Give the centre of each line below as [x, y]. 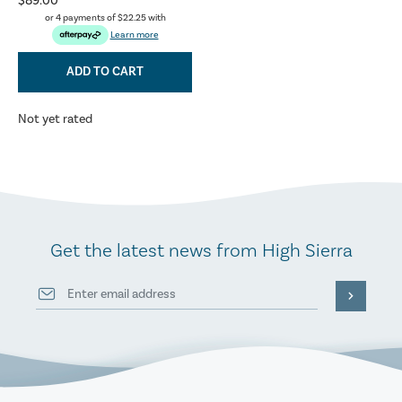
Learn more [134, 34]
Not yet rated [55, 119]
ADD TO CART [105, 72]
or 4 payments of [81, 18]
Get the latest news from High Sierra [201, 250]
